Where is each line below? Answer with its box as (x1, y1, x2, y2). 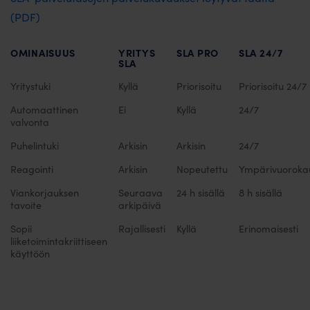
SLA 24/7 (239, 46, 283, 60)
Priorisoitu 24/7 (239, 79, 307, 93)
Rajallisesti (118, 221, 165, 236)
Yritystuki (10, 79, 51, 93)
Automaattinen (10, 102, 78, 117)
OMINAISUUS (10, 46, 76, 60)
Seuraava (118, 185, 163, 200)
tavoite (10, 198, 42, 212)
